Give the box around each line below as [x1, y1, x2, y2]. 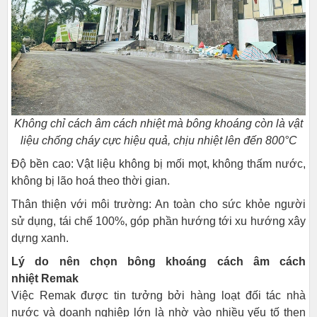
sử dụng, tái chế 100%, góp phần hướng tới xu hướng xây [11, 215, 306, 227]
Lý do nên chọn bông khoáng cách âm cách [11, 255, 306, 267]
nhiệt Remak [11, 272, 79, 284]
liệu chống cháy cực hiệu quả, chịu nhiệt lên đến [20, 134, 265, 146]
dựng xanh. [11, 232, 69, 244]
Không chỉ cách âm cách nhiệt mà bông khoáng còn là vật [14, 117, 303, 129]
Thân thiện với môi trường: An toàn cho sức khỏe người [11, 198, 306, 210]
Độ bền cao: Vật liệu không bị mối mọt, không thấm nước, [11, 158, 306, 170]
